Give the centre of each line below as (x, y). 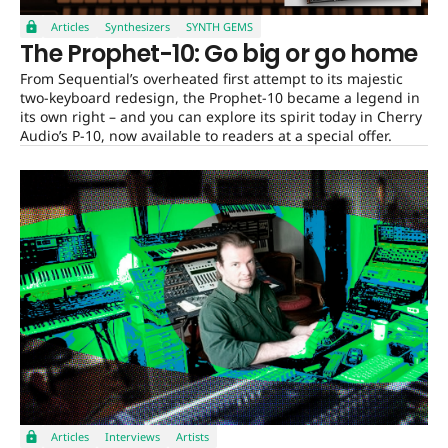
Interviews (132, 437)
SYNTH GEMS (219, 27)
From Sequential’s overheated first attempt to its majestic (211, 79)
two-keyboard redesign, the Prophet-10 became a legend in (220, 98)
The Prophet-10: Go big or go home (219, 54)
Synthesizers (137, 27)
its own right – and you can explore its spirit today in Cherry (221, 117)
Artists (192, 437)
